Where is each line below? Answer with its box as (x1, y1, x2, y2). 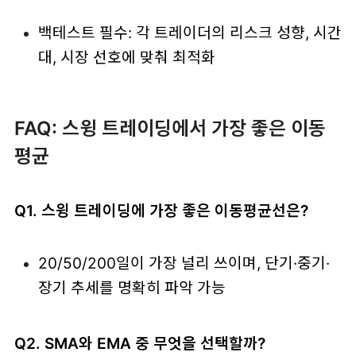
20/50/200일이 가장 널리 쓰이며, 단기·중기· (37, 253, 330, 273)
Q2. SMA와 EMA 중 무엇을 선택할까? (14, 334, 265, 354)
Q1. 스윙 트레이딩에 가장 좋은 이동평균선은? (14, 200, 308, 220)
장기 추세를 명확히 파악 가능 (37, 277, 226, 297)
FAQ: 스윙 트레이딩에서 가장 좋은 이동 (14, 116, 326, 140)
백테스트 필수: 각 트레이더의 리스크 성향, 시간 (37, 22, 342, 42)
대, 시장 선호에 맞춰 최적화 (37, 47, 215, 67)
